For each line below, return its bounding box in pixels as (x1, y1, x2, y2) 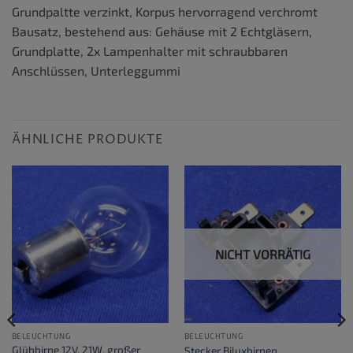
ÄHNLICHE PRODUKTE (12, 131, 164, 149)
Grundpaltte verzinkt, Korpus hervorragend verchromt (12, 3, 318, 19)
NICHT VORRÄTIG (215, 247, 310, 262)
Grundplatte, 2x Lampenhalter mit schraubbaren (12, 43, 288, 58)
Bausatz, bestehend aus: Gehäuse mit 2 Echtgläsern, (12, 23, 312, 39)
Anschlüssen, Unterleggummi (12, 62, 180, 78)
